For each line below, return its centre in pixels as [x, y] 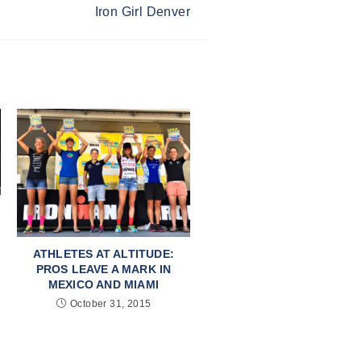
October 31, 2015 [111, 304]
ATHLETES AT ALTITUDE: [104, 254]
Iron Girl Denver [142, 11]
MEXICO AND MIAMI [104, 285]
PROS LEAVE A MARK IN [104, 270]
